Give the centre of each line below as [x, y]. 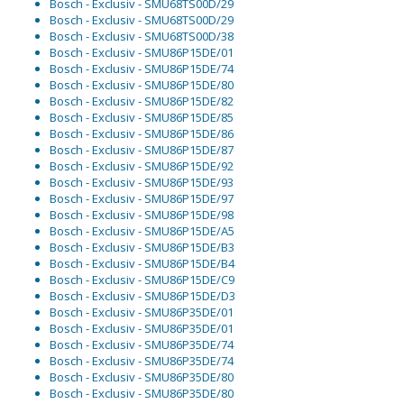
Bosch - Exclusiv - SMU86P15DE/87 [142, 150]
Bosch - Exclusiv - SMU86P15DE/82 [142, 101]
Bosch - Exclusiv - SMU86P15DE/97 [142, 199]
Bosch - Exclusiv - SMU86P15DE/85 [142, 118]
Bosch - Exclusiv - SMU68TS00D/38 [142, 37]
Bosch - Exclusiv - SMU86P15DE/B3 [142, 248]
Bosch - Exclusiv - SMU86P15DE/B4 [142, 264]
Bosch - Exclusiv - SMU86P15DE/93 [142, 183]
